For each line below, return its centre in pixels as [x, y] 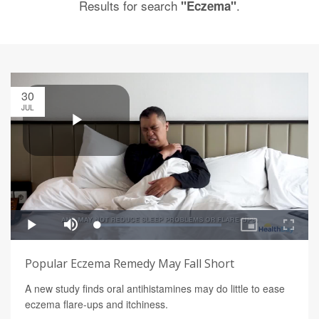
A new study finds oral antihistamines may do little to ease [155, 289]
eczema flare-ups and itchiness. [96, 304]
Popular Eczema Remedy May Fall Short [130, 264]
